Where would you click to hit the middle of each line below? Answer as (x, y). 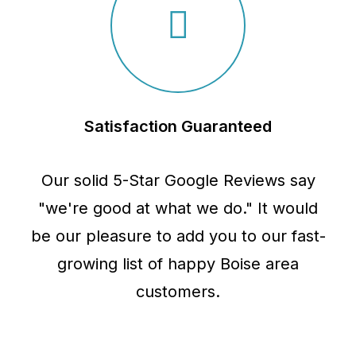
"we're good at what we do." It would (178, 208)
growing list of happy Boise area (178, 264)
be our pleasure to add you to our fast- (178, 236)
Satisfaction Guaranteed (178, 126)
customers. (178, 292)
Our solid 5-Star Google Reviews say (178, 180)
